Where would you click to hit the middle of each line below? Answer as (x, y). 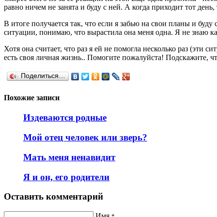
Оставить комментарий (54, 197)
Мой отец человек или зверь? (85, 138)
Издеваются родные (65, 118)
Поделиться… (43, 76)
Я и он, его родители (66, 177)
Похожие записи (32, 98)
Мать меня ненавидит (69, 157)
